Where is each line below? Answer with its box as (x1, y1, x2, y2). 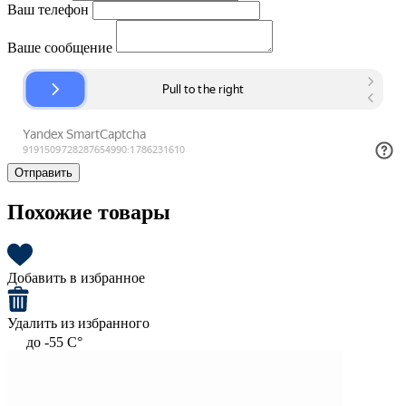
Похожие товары (7, 200, 170, 225)
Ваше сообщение (7, 40, 112, 56)
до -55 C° (26, 334, 82, 351)
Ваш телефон (7, 2, 89, 18)
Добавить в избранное (7, 270, 145, 286)
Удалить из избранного (7, 315, 150, 332)
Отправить (14, 166, 72, 180)
